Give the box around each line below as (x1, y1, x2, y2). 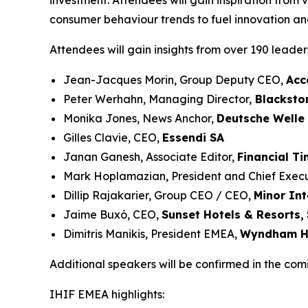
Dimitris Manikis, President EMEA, (63, 227, 240, 241)
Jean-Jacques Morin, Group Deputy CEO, (63, 73, 286, 87)
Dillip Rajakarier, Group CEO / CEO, (63, 188, 254, 202)
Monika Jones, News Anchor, (63, 111, 217, 125)
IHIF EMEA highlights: (49, 287, 164, 301)
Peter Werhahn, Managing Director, (63, 92, 252, 106)
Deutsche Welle (217, 111, 305, 125)
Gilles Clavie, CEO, (63, 131, 162, 144)
